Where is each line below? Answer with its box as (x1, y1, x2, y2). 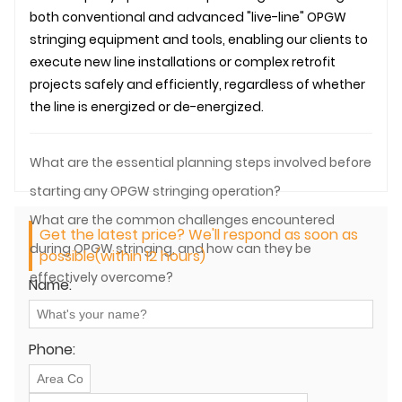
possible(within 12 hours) (39, 245, 205, 267)
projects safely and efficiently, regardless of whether (30, 74, 365, 93)
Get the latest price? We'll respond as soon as (39, 223, 358, 245)
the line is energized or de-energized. (30, 97, 264, 116)
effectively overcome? (30, 267, 173, 286)
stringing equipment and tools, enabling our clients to (30, 30, 368, 48)
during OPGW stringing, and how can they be (30, 239, 311, 258)
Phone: (29, 338, 75, 360)
